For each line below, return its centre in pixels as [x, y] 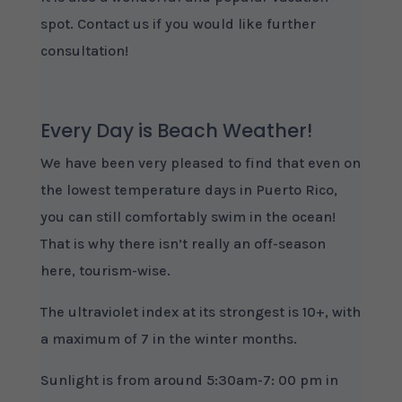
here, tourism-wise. [105, 271]
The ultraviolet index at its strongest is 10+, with [200, 312]
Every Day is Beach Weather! [176, 131]
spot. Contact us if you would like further [178, 24]
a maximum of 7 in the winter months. [168, 339]
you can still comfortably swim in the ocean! [188, 217]
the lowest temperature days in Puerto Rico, [188, 190]
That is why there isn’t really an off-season [183, 244]
